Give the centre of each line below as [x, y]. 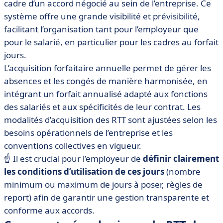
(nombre [182, 171]
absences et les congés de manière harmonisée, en [106, 81]
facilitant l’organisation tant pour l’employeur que [101, 29]
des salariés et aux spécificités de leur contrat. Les [102, 107]
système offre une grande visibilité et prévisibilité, [102, 16]
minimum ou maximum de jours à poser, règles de [103, 184]
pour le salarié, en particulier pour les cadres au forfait [111, 42]
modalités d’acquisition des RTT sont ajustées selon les [111, 120]
